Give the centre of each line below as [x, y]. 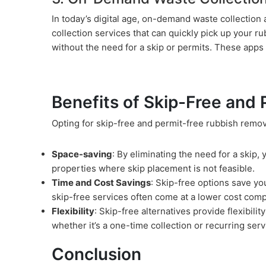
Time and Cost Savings [101, 182]
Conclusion [96, 254]
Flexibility [73, 211]
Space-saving [82, 154]
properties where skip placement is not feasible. [153, 168]
